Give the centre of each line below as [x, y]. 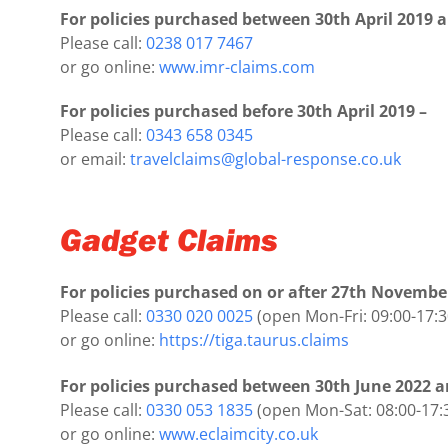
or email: [95, 159]
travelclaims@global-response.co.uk [265, 159]
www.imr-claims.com [237, 66]
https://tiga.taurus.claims [254, 339]
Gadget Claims [169, 238]
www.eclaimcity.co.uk [238, 433]
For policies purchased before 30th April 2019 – [243, 111]
